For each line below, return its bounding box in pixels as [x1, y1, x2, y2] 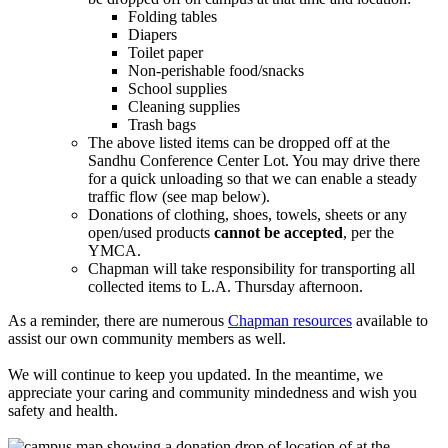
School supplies [128, 79, 227, 97]
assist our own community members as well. [8, 329, 286, 347]
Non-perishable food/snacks [128, 61, 304, 79]
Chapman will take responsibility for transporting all [88, 259, 415, 277]
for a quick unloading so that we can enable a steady [88, 169, 417, 187]
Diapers [128, 25, 177, 43]
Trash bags [128, 115, 196, 133]
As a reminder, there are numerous [8, 311, 224, 329]
